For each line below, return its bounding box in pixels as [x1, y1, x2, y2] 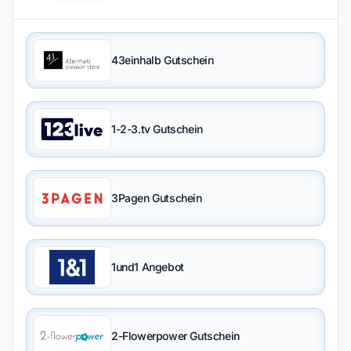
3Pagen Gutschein [111, 191, 202, 204]
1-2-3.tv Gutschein [111, 122, 203, 136]
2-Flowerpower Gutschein [111, 329, 240, 342]
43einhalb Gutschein [111, 53, 214, 67]
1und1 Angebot [111, 260, 184, 273]
